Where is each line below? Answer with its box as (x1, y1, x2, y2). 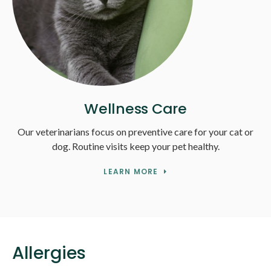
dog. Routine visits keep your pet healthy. (51, 140, 220, 152)
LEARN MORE (103, 166, 158, 177)
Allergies (12, 241, 86, 266)
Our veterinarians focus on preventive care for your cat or (18, 126, 253, 138)
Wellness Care (84, 99, 187, 119)
